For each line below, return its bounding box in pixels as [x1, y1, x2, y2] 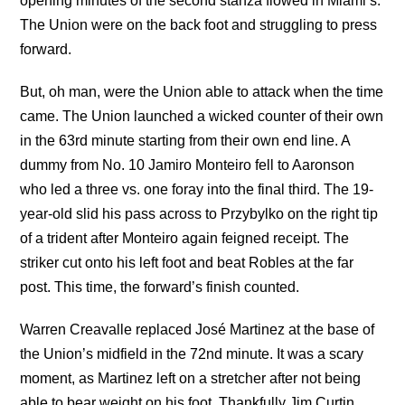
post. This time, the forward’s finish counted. [20, 278, 300, 295]
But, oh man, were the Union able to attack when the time [20, 83, 384, 99]
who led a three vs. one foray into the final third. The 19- [20, 181, 374, 197]
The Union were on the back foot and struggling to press [20, 16, 378, 33]
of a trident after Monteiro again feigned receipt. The [20, 230, 350, 246]
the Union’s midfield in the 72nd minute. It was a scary [20, 345, 364, 362]
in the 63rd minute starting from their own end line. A [20, 132, 351, 148]
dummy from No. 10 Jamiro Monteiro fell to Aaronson [20, 156, 355, 173]
